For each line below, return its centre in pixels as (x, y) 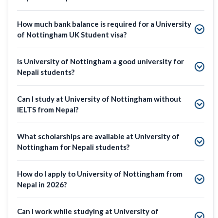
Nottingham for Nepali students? (73, 147)
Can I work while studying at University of (88, 211)
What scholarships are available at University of (98, 136)
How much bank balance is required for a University (104, 24)
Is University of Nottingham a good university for (100, 61)
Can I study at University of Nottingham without (99, 99)
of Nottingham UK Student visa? (72, 34)
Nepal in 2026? (42, 184)
